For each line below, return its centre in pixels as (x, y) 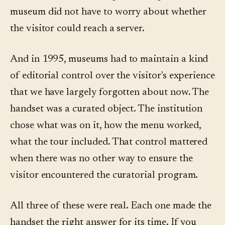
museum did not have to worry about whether (108, 12)
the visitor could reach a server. (78, 29)
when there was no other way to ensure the (101, 159)
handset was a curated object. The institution (106, 109)
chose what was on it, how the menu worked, (105, 126)
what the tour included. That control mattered (109, 142)
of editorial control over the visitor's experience (113, 76)
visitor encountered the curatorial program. (104, 176)
